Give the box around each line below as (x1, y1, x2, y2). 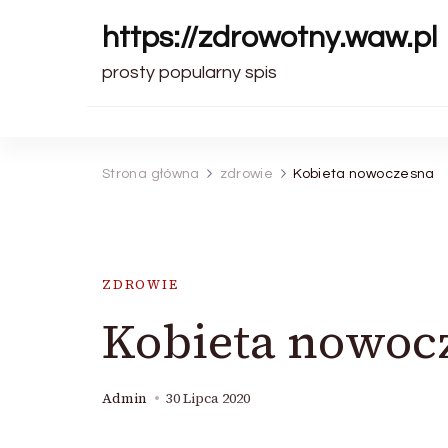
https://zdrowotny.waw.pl (102, 22, 437, 53)
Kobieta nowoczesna (293, 167, 435, 181)
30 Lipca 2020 (166, 389, 250, 408)
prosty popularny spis (102, 63, 277, 82)
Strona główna (102, 167, 200, 181)
